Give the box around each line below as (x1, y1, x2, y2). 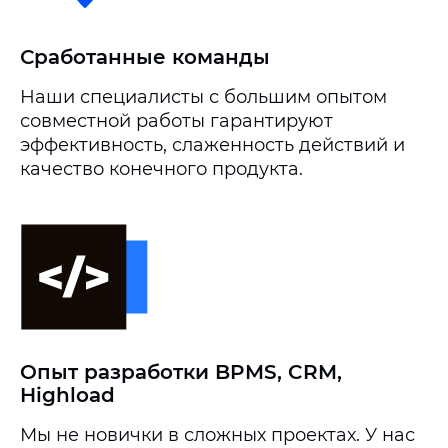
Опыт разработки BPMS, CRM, (20, 360, 342, 384)
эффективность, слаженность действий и (20, 134, 405, 156)
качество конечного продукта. (20, 158, 303, 180)
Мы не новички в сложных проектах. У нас (20, 424, 415, 446)
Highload (20, 383, 115, 407)
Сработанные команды (20, 45, 270, 69)
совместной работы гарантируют (20, 110, 333, 132)
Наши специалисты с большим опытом (20, 86, 387, 108)
